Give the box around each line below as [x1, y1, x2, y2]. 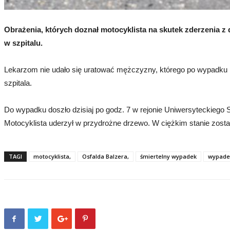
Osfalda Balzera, [82, 152, 129, 161]
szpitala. [4, 79, 32, 88]
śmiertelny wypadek [140, 152, 197, 161]
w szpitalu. [4, 39, 43, 48]
